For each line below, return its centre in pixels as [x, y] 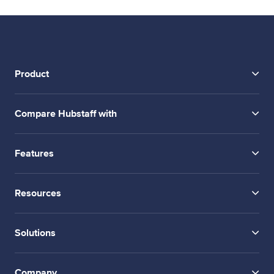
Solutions [35, 233]
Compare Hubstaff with [66, 113]
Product [32, 74]
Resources [38, 193]
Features [34, 153]
